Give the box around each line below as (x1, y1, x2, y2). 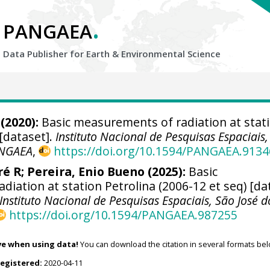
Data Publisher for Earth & (3, 48, 121, 60)
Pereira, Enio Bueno (27, 163, 145, 180)
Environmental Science (121, 48, 221, 60)
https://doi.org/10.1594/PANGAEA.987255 (8, 206, 237, 223)
